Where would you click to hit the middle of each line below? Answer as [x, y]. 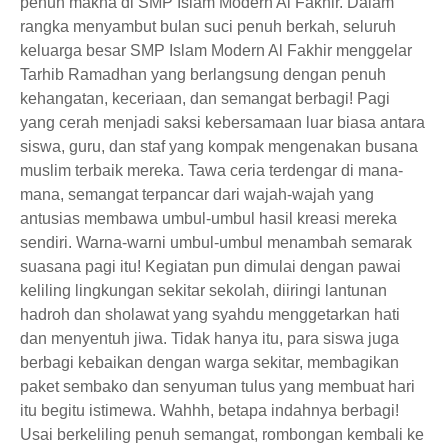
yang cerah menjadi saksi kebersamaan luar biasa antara [222, 122]
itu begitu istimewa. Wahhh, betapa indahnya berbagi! [209, 410]
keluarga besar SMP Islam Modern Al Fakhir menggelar [216, 50]
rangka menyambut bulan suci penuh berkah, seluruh [208, 26]
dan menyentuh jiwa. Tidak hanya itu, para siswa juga [209, 338]
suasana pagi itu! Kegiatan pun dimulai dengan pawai [210, 266]
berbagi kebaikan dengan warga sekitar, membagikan [209, 362]
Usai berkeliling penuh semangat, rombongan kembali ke [222, 434]
